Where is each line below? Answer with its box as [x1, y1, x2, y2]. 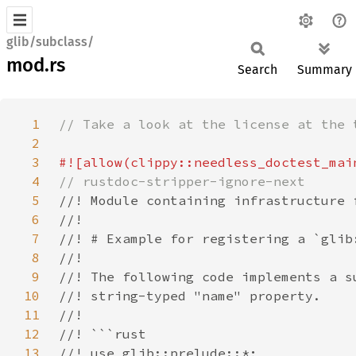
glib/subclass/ [6, 34, 94, 49]
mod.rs [6, 54, 65, 76]
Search [238, 62, 277, 77]
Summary [297, 62, 352, 77]
